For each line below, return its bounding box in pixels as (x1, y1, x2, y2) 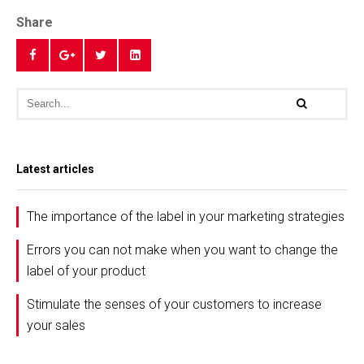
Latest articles (16, 162, 94, 175)
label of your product (27, 262, 145, 279)
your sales (27, 317, 85, 333)
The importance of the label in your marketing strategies (27, 208, 344, 224)
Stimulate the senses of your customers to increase (27, 296, 322, 312)
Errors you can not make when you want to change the (27, 241, 338, 258)
